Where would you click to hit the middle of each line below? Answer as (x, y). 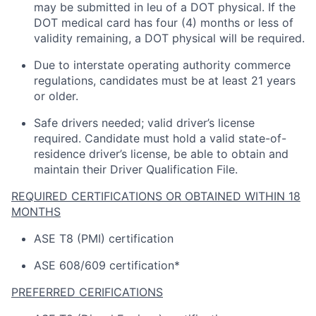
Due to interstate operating (107, 65)
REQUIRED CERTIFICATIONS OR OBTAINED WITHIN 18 (156, 196)
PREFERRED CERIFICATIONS (87, 292)
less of (276, 22)
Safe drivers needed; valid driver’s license (144, 122)
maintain (56, 169)
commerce (262, 65)
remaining (102, 38)
